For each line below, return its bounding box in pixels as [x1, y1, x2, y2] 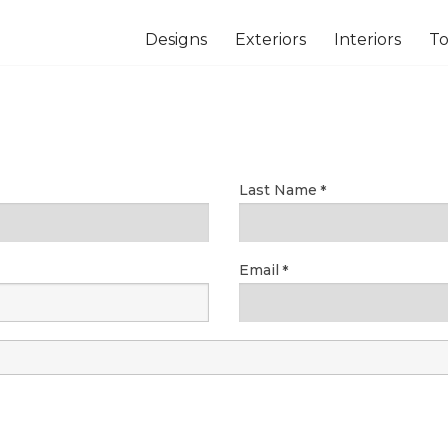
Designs [145, 30, 207, 50]
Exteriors [235, 30, 306, 50]
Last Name [239, 180, 317, 199]
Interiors [334, 30, 401, 50]
